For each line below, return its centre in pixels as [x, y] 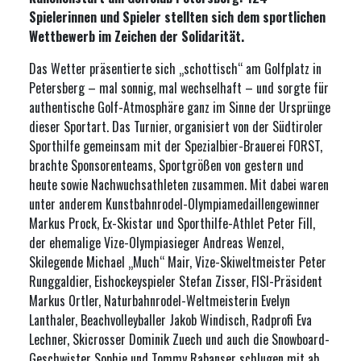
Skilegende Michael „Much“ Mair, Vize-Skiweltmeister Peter [178, 262]
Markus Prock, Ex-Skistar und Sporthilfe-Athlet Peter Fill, [172, 223]
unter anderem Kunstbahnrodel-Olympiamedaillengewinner [174, 204]
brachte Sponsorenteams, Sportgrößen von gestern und [166, 165]
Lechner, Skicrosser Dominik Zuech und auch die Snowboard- [179, 339]
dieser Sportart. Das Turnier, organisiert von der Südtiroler [176, 127]
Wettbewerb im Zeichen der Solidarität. [137, 36]
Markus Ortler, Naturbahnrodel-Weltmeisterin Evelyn [160, 301]
